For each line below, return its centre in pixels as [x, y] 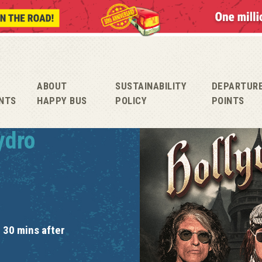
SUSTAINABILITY [151, 86]
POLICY [131, 100]
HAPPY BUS [62, 100]
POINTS [228, 100]
